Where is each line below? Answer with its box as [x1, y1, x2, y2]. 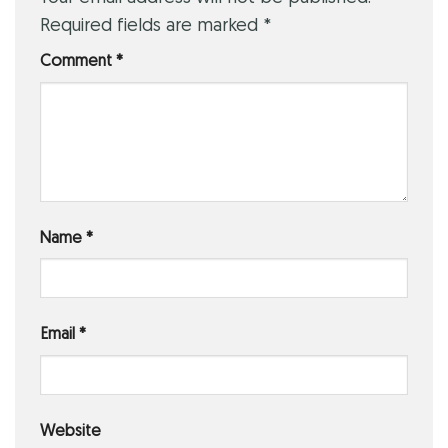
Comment [40, 54, 116, 71]
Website [40, 423, 101, 440]
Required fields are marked [40, 17, 263, 37]
